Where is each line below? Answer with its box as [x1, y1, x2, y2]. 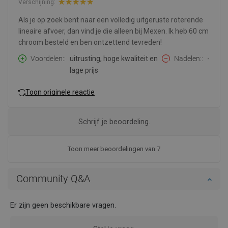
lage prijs [70, 66, 98, 75]
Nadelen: [174, 54, 202, 63]
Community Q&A [16, 173, 90, 185]
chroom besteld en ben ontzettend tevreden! [18, 38, 162, 47]
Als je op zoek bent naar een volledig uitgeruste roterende [18, 16, 203, 24]
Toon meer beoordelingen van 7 [68, 145, 160, 153]
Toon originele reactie [25, 88, 95, 96]
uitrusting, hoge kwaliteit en [70, 54, 158, 63]
